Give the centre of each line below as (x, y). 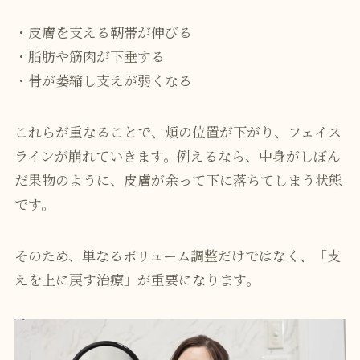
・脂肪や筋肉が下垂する (89, 55)
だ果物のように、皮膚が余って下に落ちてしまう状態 (178, 179)
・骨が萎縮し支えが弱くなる (103, 80)
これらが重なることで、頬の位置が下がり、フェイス (178, 131)
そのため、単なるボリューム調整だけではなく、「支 (177, 255)
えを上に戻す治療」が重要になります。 (137, 279)
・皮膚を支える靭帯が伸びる (103, 31)
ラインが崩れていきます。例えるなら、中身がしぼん (177, 155)
